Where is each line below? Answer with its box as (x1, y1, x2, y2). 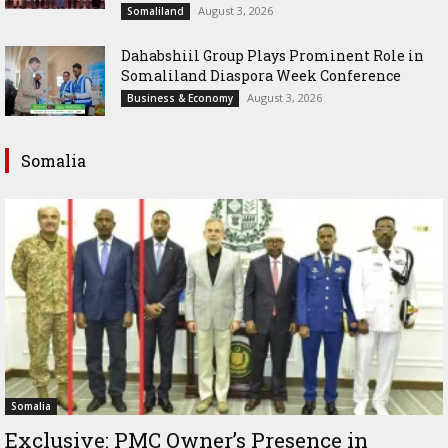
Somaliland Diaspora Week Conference (121, 65, 401, 85)
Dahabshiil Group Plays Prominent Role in (121, 45, 424, 65)
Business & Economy (127, 90, 233, 105)
